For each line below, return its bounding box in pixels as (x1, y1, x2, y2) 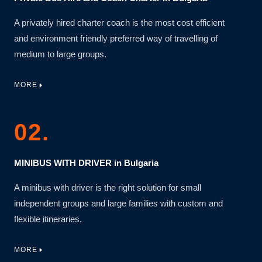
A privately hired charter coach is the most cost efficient (14, 18, 225, 28)
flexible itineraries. (14, 214, 82, 224)
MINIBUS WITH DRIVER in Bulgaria (14, 158, 158, 168)
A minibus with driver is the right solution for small (14, 182, 201, 192)
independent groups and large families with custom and (14, 198, 223, 208)
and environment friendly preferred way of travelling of (14, 34, 218, 44)
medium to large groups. (14, 50, 106, 60)
